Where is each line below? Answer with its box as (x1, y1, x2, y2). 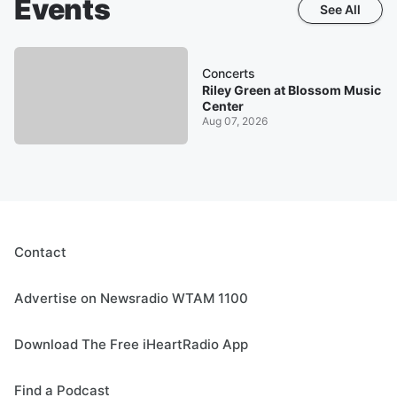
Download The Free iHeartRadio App (14, 336, 248, 354)
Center (201, 97, 244, 113)
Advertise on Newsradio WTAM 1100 (14, 290, 248, 307)
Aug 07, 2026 (201, 113, 268, 128)
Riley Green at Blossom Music (201, 82, 381, 97)
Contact (14, 244, 66, 261)
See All (320, 2, 361, 18)
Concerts (201, 65, 255, 81)
